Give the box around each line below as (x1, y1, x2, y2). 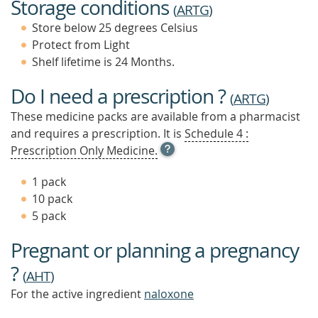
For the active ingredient (11, 286, 144, 302)
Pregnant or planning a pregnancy (11, 237, 299, 263)
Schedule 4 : (185, 126, 248, 141)
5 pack (32, 208, 66, 224)
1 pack (32, 174, 66, 190)
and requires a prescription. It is (11, 126, 185, 141)
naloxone (144, 286, 194, 302)
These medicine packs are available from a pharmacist (11, 109, 300, 124)
